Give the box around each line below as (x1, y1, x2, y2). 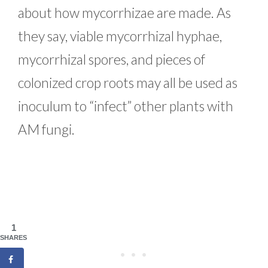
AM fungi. (18, 120, 77, 138)
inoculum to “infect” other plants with (18, 97, 233, 114)
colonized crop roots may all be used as (18, 74, 237, 91)
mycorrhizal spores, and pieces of (18, 50, 205, 68)
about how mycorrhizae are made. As (18, 4, 231, 21)
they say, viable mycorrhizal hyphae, (18, 27, 222, 44)
